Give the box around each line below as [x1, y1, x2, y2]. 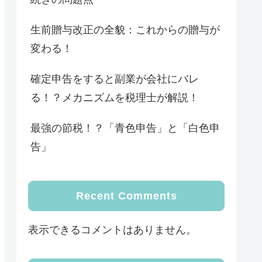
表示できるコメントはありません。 [28, 224, 196, 236]
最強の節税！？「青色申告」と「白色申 [30, 122, 220, 134]
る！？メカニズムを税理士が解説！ [30, 91, 199, 104]
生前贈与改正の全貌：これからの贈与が [30, 23, 220, 36]
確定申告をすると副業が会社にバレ [30, 73, 199, 85]
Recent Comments [75, 190, 177, 202]
